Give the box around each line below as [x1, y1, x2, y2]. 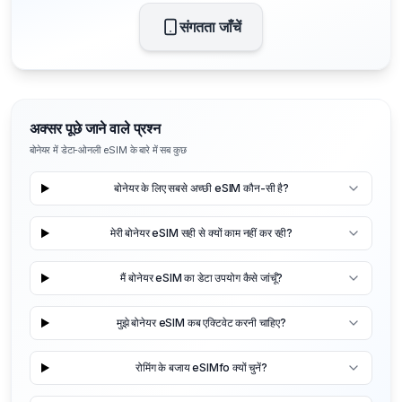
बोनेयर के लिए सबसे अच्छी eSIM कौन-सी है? [114, 181, 289, 196]
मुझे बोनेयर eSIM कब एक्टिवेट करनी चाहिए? [117, 316, 286, 330]
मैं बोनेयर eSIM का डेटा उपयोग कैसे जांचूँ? [120, 271, 283, 285]
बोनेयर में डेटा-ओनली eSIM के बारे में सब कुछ [30, 143, 187, 156]
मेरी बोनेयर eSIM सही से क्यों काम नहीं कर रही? [109, 226, 293, 240]
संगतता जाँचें [179, 17, 241, 36]
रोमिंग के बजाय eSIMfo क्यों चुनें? [135, 361, 267, 375]
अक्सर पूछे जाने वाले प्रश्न [30, 118, 161, 137]
